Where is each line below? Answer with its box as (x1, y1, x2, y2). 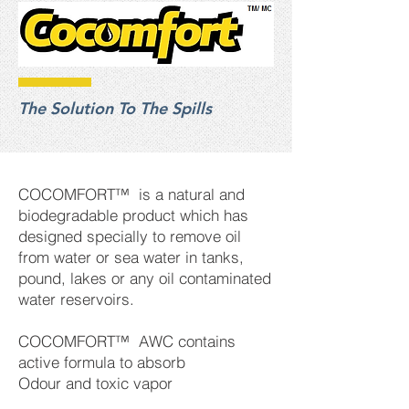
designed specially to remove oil (18, 226, 241, 246)
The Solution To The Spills (18, 98, 212, 119)
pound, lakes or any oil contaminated (18, 268, 271, 288)
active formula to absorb (18, 352, 185, 372)
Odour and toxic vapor (18, 373, 173, 393)
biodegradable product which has (18, 205, 248, 225)
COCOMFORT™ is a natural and (18, 184, 245, 204)
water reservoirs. (18, 289, 134, 309)
